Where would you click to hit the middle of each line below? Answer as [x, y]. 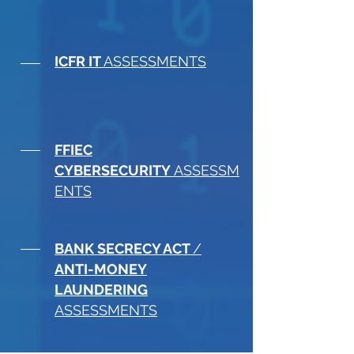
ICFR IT [79, 61]
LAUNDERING [101, 290]
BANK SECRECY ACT [124, 249]
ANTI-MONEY [101, 269]
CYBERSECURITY [114, 170]
